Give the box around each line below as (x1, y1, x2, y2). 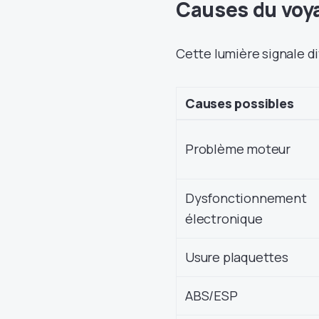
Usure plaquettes (185, 248, 288, 266)
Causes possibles (185, 94, 294, 112)
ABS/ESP (185, 286, 238, 304)
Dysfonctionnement (185, 189, 307, 206)
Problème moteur (185, 140, 291, 157)
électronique (185, 209, 263, 227)
